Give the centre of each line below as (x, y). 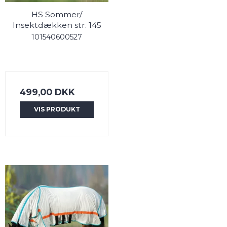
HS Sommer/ (57, 15)
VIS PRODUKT (57, 109)
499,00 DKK (47, 92)
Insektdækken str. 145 (57, 25)
